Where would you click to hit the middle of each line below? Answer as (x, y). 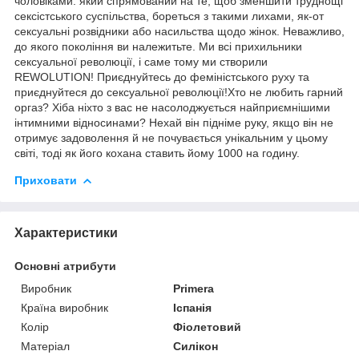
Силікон (196, 346)
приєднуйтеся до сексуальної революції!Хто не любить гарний (179, 92)
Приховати (46, 180)
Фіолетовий (208, 327)
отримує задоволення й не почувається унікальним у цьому (171, 137)
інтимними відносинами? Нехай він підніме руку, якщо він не (174, 122)
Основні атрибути (65, 266)
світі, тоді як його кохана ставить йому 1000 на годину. (157, 153)
